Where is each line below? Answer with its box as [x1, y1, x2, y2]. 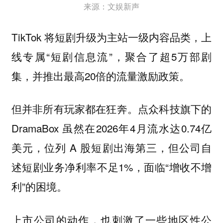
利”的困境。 [11, 179, 67, 194]
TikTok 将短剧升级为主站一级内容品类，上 [11, 29, 212, 44]
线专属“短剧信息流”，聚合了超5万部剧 [11, 48, 212, 64]
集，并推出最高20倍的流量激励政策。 [11, 68, 190, 83]
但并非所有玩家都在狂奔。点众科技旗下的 [11, 101, 212, 116]
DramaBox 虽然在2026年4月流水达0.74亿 [11, 120, 212, 136]
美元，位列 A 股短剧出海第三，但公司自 [11, 140, 212, 155]
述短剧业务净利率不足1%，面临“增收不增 [11, 159, 212, 175]
